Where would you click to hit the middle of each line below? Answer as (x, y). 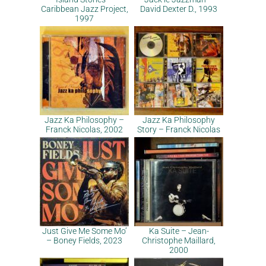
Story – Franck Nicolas (179, 129)
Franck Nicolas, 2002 (84, 129)
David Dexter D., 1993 (179, 9)
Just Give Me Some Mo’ (84, 231)
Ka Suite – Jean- (179, 231)
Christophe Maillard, (179, 240)
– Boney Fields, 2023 (84, 240)
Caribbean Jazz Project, (84, 9)
